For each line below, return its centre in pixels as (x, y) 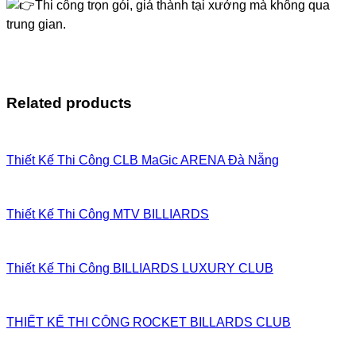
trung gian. (36, 24)
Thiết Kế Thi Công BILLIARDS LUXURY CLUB (140, 269)
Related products (69, 103)
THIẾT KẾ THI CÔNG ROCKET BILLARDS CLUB (149, 323)
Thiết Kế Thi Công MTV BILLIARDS (108, 215)
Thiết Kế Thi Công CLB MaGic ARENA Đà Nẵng (143, 161)
